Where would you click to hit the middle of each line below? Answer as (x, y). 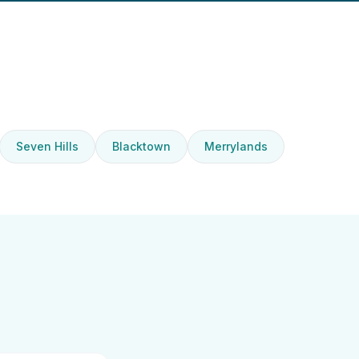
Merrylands (236, 146)
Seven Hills (47, 146)
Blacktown (141, 146)
